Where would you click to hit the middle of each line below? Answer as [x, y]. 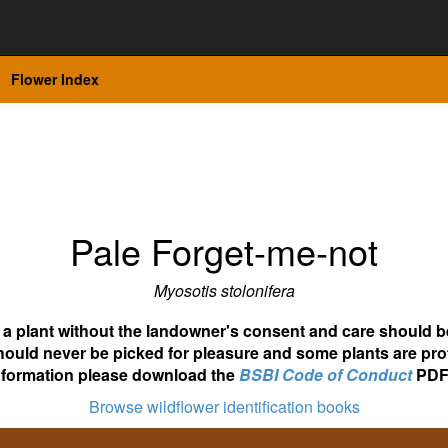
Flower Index [55, 79]
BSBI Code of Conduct [325, 374]
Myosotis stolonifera [224, 290]
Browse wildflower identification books [224, 406]
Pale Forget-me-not [224, 250]
